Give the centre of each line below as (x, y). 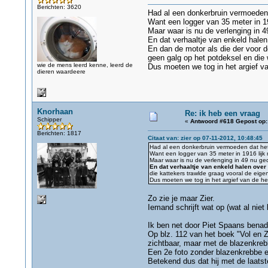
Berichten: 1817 (59, 133)
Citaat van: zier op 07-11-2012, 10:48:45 (205, 138)
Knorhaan (55, 112)
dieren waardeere (61, 71)
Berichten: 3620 (59, 7)
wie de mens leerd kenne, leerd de (85, 65)
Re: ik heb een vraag (222, 113)
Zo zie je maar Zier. (181, 198)
